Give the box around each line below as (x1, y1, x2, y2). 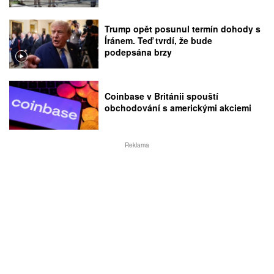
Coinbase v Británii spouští (105, 90, 219, 103)
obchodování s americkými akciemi (105, 102, 252, 114)
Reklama (125, 141, 149, 150)
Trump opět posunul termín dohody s (105, 23, 261, 35)
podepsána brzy (105, 46, 172, 59)
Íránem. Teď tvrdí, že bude (105, 34, 213, 47)
